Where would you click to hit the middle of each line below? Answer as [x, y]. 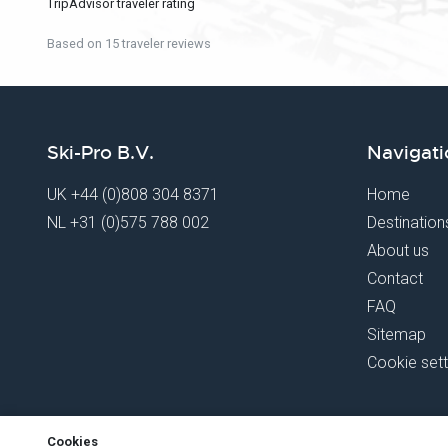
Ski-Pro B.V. [100, 153]
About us [398, 250]
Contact [395, 278]
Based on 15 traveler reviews [129, 43]
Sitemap [396, 334]
